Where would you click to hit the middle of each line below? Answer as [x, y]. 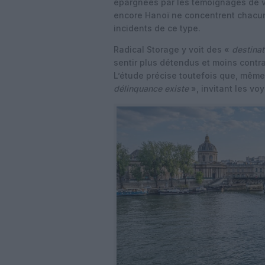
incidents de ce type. [157, 28]
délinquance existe [151, 88]
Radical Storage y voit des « [172, 49]
